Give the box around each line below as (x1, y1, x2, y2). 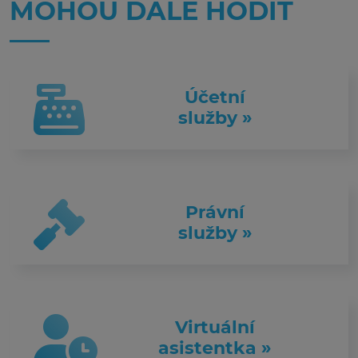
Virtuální (175, 316, 255, 338)
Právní (185, 201, 245, 223)
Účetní (185, 86, 245, 108)
